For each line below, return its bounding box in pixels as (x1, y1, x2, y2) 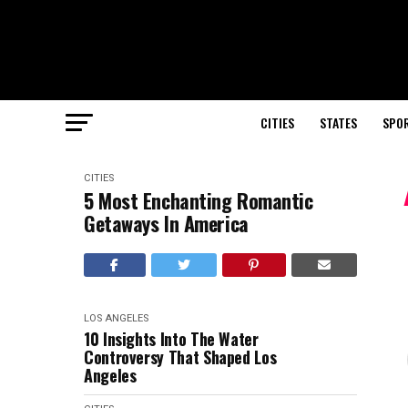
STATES (320, 113, 357, 132)
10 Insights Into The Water (84, 327, 259, 351)
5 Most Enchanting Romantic (84, 186, 313, 215)
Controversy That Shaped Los (84, 345, 277, 369)
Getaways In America (84, 209, 249, 238)
